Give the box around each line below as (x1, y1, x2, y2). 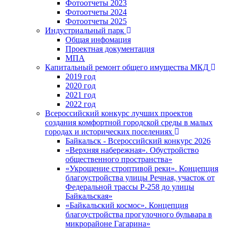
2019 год (65, 72, 96, 81)
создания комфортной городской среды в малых (45, 118, 213, 127)
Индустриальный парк (45, 26, 124, 35)
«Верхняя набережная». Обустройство (65, 145, 199, 154)
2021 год (65, 90, 96, 99)
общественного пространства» (65, 154, 172, 164)
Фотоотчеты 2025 (65, 16, 127, 26)
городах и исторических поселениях (45, 127, 172, 136)
